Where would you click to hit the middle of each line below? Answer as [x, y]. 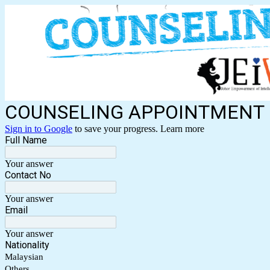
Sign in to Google [39, 129]
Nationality [27, 245]
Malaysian [24, 257]
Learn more [182, 129]
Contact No [28, 175]
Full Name [26, 140]
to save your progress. [116, 129]
